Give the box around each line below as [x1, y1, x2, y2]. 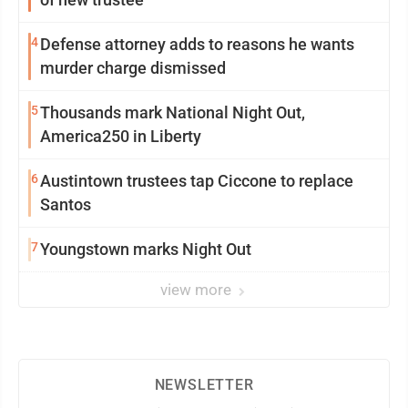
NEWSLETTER [154, 376, 254, 393]
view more [160, 280, 235, 299]
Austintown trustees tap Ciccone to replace [40, 171, 353, 190]
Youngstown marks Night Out [40, 240, 251, 259]
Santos [40, 195, 91, 214]
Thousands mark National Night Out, [40, 103, 305, 122]
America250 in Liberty [40, 127, 201, 146]
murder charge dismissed [40, 58, 226, 77]
